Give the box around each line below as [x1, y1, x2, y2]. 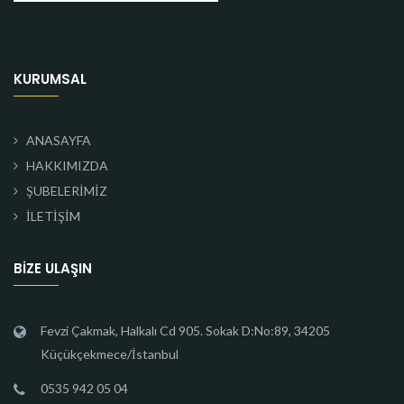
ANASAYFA [26, 133, 91, 148]
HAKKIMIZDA [26, 158, 108, 173]
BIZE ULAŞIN [14, 259, 92, 278]
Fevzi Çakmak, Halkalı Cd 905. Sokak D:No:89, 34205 [41, 323, 330, 338]
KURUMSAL [14, 69, 87, 88]
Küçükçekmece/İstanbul [41, 346, 179, 362]
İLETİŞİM [26, 208, 80, 224]
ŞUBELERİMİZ [26, 183, 107, 198]
